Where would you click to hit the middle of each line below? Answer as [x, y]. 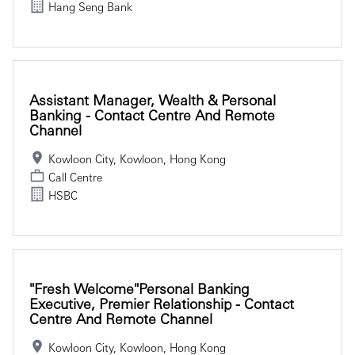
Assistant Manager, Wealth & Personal [153, 99]
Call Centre [75, 176]
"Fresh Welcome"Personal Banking [139, 288]
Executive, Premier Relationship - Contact [162, 303]
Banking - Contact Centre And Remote [152, 114]
